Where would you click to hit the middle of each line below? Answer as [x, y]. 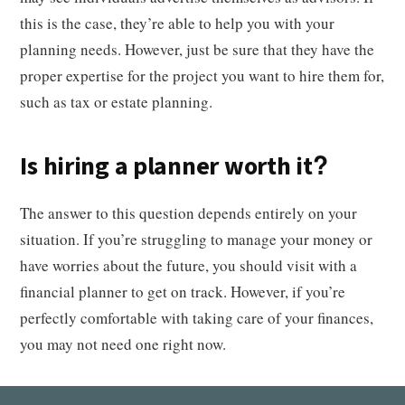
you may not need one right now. [123, 344]
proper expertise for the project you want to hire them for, [202, 75]
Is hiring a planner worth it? [174, 166]
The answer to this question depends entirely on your [189, 213]
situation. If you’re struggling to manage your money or [197, 239]
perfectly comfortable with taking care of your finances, [197, 318]
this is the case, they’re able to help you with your [178, 23]
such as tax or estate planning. [117, 102]
